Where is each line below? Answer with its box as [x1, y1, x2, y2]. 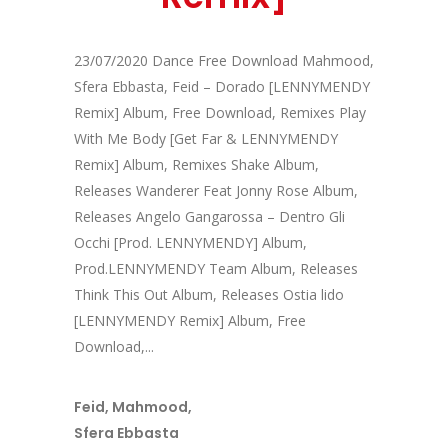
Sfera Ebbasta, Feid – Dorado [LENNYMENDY [74, 77, 370, 96]
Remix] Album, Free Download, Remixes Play [74, 103, 366, 122]
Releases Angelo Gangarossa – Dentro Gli [74, 207, 345, 226]
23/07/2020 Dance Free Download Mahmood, [74, 51, 374, 70]
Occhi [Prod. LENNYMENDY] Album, [74, 233, 307, 252]
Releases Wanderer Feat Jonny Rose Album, [74, 181, 358, 200]
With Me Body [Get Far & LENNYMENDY [74, 129, 338, 148]
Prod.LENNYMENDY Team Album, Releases [74, 259, 358, 278]
